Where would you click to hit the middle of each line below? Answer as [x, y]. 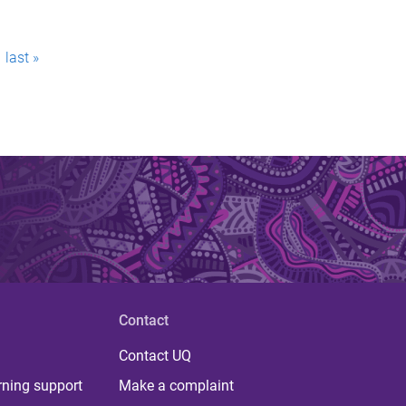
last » [22, 58]
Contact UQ [155, 356]
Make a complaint [176, 386]
